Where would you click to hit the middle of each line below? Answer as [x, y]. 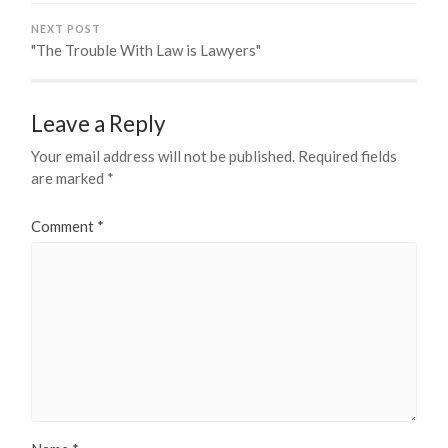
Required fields [348, 155]
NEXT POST [66, 28]
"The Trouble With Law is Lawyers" [146, 49]
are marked [69, 177]
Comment [64, 225]
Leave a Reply [99, 123]
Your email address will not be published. [163, 155]
